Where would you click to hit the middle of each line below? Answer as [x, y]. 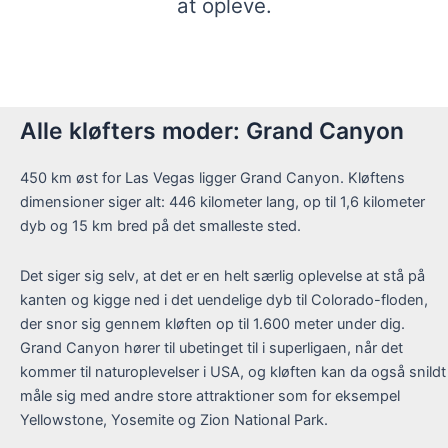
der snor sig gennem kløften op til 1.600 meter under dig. [212, 323]
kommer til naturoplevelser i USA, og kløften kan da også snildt [233, 371]
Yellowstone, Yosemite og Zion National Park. [174, 419]
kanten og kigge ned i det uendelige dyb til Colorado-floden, [224, 299]
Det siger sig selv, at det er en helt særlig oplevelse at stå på [222, 275]
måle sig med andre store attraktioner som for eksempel [210, 395]
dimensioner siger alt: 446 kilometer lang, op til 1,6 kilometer [222, 202]
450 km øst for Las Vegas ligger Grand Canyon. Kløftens [212, 178]
